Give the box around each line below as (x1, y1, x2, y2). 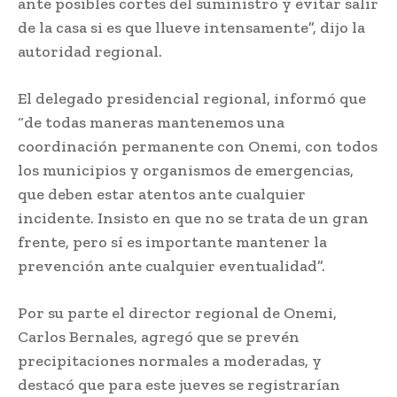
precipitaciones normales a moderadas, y (18, 351, 322, 371)
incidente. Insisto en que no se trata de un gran (18, 208, 369, 229)
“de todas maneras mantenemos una (18, 113, 284, 133)
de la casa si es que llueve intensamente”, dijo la (18, 18, 365, 38)
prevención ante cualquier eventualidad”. (18, 256, 325, 276)
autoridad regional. (18, 42, 162, 62)
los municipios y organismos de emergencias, (18, 160, 354, 181)
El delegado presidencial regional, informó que (18, 89, 366, 109)
